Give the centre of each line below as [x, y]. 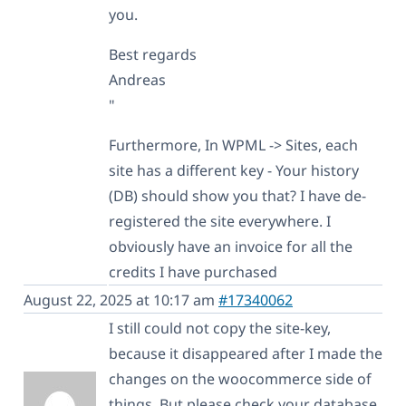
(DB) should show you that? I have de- [237, 195]
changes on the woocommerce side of [240, 378]
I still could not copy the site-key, [220, 328]
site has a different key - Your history [234, 170]
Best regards [153, 54]
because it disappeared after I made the [246, 353]
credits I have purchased [193, 271]
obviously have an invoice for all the [231, 246]
